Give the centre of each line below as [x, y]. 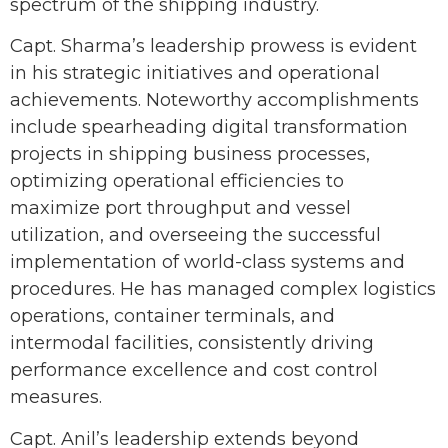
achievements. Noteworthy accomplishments [214, 100]
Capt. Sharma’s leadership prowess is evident [213, 46]
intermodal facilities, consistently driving [192, 343]
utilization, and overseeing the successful [195, 235]
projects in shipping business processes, [190, 154]
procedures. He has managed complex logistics [223, 289]
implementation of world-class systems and [207, 262]
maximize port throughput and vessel [180, 208]
